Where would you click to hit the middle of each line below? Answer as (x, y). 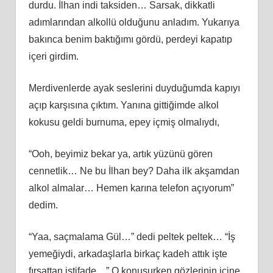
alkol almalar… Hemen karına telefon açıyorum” (131, 188)
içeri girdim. (53, 56)
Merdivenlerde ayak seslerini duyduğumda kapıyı (134, 88)
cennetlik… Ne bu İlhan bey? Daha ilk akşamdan (134, 171)
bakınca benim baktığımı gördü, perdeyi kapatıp (130, 39)
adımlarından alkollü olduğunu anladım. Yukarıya (134, 22)
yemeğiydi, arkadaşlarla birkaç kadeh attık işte (128, 253)
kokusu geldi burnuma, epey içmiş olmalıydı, (124, 122)
